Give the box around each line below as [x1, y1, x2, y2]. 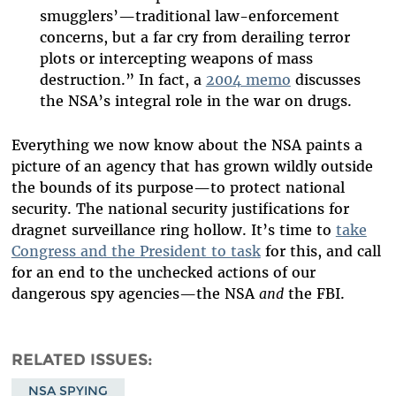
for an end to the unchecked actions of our [11, 263, 316, 281]
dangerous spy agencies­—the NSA [11, 284, 259, 302]
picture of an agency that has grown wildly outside [11, 156, 373, 175]
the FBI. [283, 284, 345, 302]
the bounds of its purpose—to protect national [11, 178, 345, 196]
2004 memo [205, 71, 291, 89]
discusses [290, 71, 361, 89]
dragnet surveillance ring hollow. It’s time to [11, 220, 336, 239]
